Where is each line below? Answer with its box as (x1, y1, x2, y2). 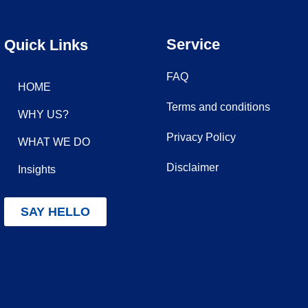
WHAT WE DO (18, 135, 90, 148)
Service (166, 35, 220, 53)
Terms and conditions (166, 100, 270, 113)
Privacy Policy (166, 131, 236, 143)
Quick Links (4, 36, 88, 54)
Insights (18, 163, 56, 175)
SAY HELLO (21, 204, 90, 219)
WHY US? (18, 108, 69, 120)
